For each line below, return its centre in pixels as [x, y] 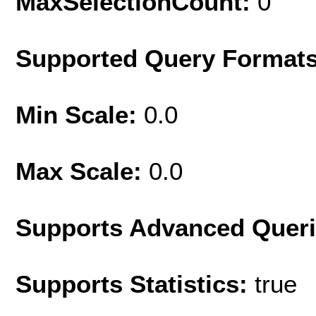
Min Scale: [80, 114]
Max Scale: [82, 171]
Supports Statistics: [135, 284]
